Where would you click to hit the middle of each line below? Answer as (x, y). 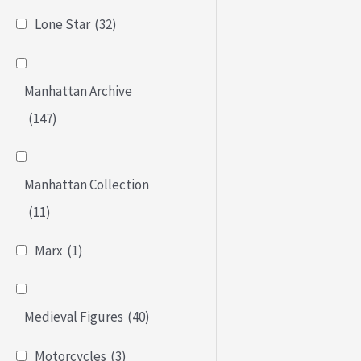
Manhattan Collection (87, 184)
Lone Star (62, 25)
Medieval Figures (74, 317)
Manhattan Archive (78, 91)
